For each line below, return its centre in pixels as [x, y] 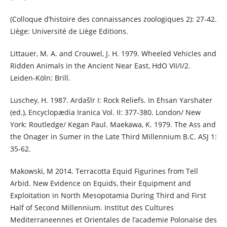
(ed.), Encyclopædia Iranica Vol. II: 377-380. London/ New [105, 112]
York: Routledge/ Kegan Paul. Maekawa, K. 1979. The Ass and [113, 124]
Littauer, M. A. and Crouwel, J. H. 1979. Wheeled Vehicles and [113, 53]
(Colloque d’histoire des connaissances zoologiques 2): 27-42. [113, 19]
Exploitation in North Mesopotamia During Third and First [108, 195]
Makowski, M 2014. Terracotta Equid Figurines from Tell [104, 171]
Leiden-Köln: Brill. [40, 78]
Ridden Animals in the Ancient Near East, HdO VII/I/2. [100, 65]
